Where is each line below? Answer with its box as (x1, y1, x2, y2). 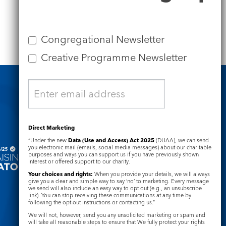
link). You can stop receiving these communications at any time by (28, 192, 191, 199)
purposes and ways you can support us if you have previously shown (28, 151, 199, 158)
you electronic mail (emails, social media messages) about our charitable (28, 144, 211, 151)
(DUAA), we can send (154, 137, 209, 144)
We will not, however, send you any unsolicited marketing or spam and (28, 211, 205, 218)
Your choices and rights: (28, 171, 93, 178)
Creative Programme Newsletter (38, 51, 187, 64)
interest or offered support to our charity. (28, 158, 130, 165)
